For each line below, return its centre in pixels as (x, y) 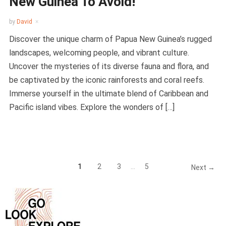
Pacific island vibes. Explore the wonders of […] (92, 107)
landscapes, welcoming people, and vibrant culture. (99, 53)
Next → (203, 168)
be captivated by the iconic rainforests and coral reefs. (106, 80)
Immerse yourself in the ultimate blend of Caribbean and (108, 94)
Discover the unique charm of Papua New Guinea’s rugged (110, 39)
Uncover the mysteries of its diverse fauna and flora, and (109, 67)
